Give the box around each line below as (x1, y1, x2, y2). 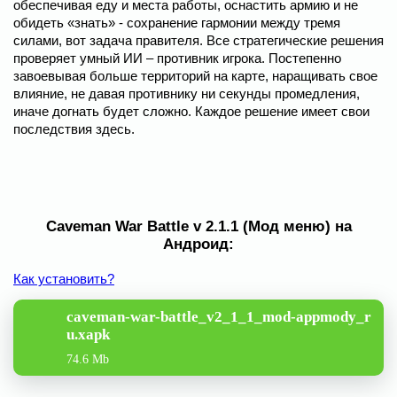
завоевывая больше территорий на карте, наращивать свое (13, 68, 378, 83)
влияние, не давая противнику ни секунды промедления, (13, 86, 360, 101)
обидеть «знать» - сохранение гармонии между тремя (13, 15, 340, 30)
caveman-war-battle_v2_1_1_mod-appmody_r (66, 308, 371, 325)
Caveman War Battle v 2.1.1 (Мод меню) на (45, 218, 352, 235)
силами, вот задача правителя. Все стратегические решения (13, 33, 384, 48)
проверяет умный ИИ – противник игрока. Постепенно (13, 51, 341, 66)
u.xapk (66, 326, 110, 343)
